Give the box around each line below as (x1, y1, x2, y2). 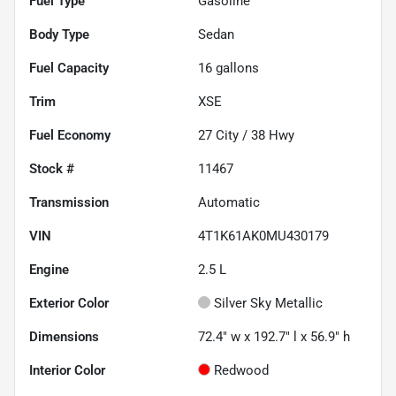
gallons (212, 60, 259, 77)
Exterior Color (29, 295, 109, 312)
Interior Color (29, 362, 105, 379)
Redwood (214, 362, 269, 379)
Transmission (29, 194, 109, 211)
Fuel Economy (29, 127, 110, 144)
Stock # (29, 161, 74, 178)
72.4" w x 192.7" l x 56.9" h (198, 329, 350, 346)
